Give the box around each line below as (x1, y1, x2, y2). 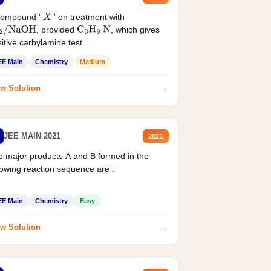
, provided (36, 24, 77, 34)
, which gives (111, 24, 160, 34)
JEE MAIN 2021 (3, 131, 60, 140)
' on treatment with (51, 11, 127, 22)
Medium (79, 57, 105, 65)
